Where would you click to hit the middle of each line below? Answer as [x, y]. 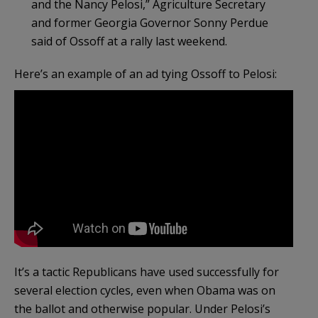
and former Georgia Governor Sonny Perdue [150, 23]
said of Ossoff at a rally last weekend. [129, 42]
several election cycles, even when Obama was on [145, 291]
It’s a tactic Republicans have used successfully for [147, 272]
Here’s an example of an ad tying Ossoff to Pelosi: [146, 74]
